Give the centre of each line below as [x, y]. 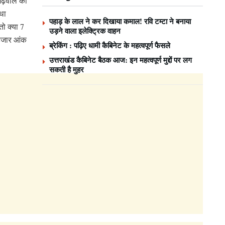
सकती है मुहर [67, 69]
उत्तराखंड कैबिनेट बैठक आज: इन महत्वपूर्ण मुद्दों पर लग [121, 60]
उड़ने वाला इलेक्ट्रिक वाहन [85, 30]
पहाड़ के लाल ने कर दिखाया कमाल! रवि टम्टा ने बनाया [120, 21]
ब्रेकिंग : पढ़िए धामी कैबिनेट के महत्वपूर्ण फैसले [110, 45]
